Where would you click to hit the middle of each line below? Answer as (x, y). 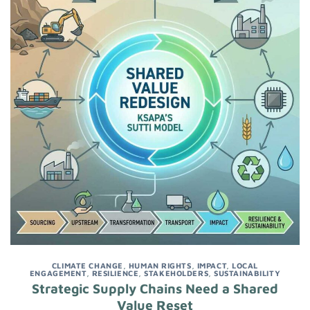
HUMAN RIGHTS (160, 265)
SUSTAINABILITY (247, 273)
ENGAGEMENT (58, 273)
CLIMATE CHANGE (87, 265)
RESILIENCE (115, 273)
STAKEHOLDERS (176, 273)
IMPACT (212, 265)
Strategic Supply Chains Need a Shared (155, 289)
